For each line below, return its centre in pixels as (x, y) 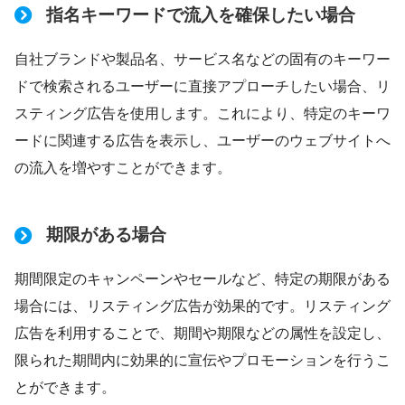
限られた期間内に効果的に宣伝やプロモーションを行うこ (202, 361)
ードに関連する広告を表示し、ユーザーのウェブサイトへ (202, 141)
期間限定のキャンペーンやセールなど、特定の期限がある (202, 279)
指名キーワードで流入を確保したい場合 (200, 14)
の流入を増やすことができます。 (123, 168)
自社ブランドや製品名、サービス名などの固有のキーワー (202, 60)
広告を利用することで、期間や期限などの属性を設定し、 (202, 334)
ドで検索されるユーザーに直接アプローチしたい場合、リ (202, 87)
